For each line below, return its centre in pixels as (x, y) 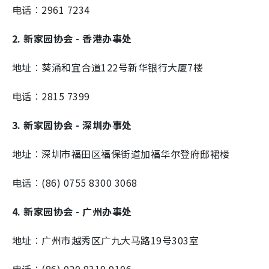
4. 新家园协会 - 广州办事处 (72, 211)
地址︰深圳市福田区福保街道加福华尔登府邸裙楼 (121, 153)
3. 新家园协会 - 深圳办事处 (72, 125)
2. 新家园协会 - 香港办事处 (72, 38)
